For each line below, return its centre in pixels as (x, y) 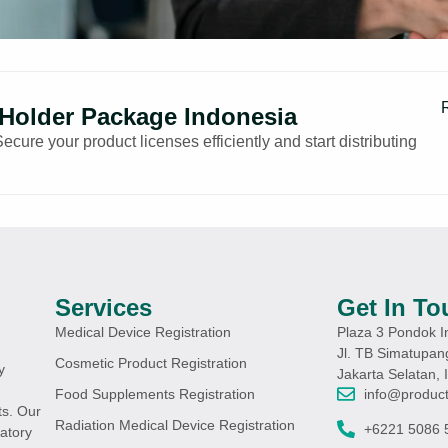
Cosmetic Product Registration (150, 363)
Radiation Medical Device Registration (174, 425)
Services (103, 308)
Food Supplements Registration (154, 394)
